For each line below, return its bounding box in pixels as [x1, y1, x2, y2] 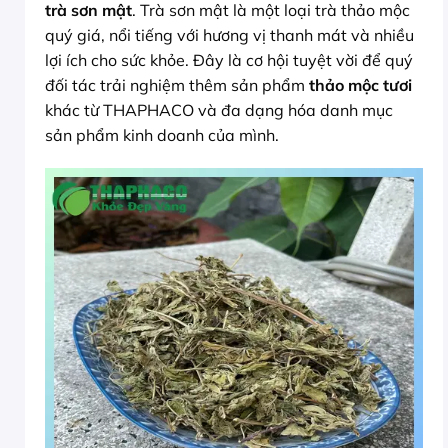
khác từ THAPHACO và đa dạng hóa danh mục [45, 99, 393, 120]
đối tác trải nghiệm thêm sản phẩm [45, 74, 309, 95]
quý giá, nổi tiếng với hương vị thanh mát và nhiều [45, 24, 414, 45]
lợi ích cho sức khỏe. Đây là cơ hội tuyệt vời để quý [45, 49, 413, 70]
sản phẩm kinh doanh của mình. [45, 124, 279, 145]
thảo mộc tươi [309, 74, 412, 95]
